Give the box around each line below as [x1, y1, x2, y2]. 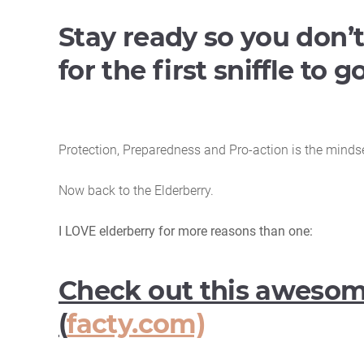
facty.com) [67, 308, 205, 340]
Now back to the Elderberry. [58, 183, 214, 198]
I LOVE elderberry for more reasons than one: [58, 223, 313, 239]
